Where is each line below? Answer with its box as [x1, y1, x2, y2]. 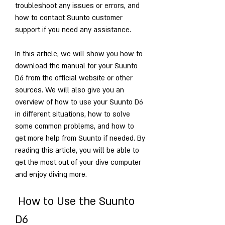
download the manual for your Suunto [15, 61, 138, 71]
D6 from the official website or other [15, 73, 133, 83]
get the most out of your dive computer [15, 157, 141, 167]
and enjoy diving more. [15, 169, 87, 179]
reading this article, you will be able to [15, 145, 139, 155]
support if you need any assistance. [15, 25, 131, 35]
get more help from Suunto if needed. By [15, 133, 145, 143]
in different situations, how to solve [15, 109, 130, 119]
